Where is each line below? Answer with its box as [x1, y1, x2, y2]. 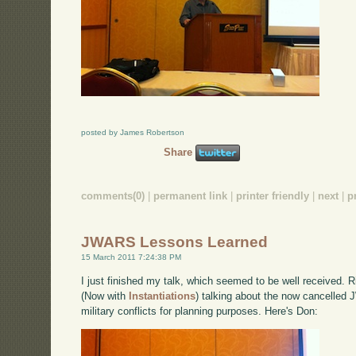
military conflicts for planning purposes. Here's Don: [81, 305, 319, 318]
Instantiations [129, 290, 196, 303]
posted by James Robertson [81, 128, 185, 137]
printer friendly [236, 190, 310, 203]
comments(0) [81, 190, 145, 203]
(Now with [81, 290, 130, 303]
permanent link [153, 190, 228, 203]
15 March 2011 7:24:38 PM [81, 253, 182, 262]
